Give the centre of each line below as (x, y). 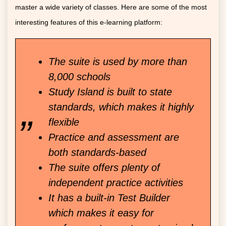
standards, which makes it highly (121, 107)
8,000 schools (79, 77)
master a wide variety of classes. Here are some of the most (111, 7)
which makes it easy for (101, 213)
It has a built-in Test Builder (109, 198)
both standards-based (97, 153)
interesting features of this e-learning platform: (89, 22)
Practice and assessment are (114, 137)
